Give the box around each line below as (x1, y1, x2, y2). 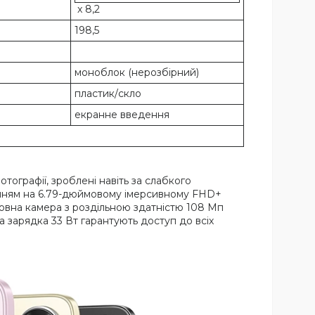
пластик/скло (75, 87, 141, 101)
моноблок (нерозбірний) (75, 66, 199, 79)
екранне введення (75, 108, 169, 122)
